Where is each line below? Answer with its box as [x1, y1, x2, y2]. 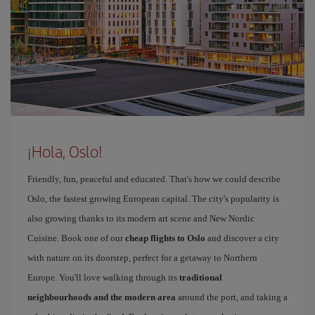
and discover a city [205, 233, 279, 243]
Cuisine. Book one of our [27, 233, 125, 243]
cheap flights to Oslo [125, 233, 205, 243]
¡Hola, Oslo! [27, 140, 103, 162]
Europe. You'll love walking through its [27, 272, 179, 283]
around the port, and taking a [176, 292, 288, 302]
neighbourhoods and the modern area [27, 292, 176, 302]
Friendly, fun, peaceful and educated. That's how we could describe [27, 174, 281, 184]
